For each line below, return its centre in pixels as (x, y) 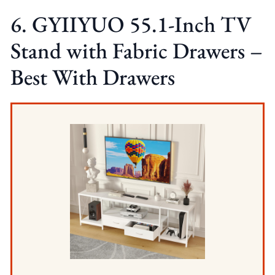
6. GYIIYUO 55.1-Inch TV (131, 24)
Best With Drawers (92, 77)
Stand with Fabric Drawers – (136, 50)
